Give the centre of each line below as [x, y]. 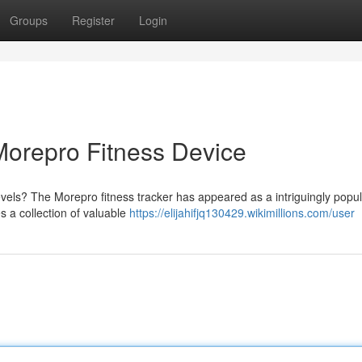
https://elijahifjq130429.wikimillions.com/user [242, 213]
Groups [29, 20]
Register [93, 20]
